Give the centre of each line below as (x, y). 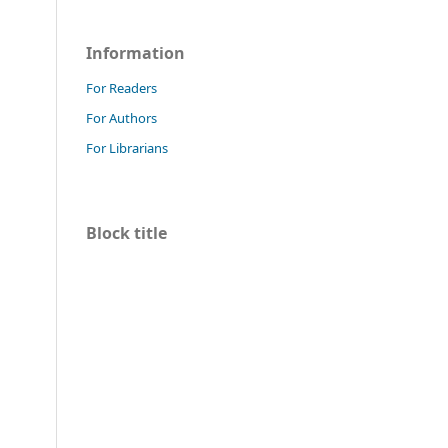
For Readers (121, 87)
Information (135, 52)
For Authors (121, 117)
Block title (126, 232)
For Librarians (127, 147)
